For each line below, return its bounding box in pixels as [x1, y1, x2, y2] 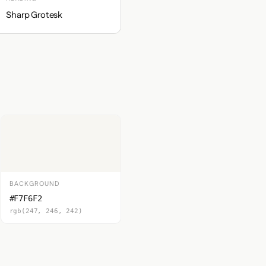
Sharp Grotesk [6, 9, 63, 21]
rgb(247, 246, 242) [9, 207, 83, 215]
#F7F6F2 [9, 194, 42, 203]
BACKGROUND [9, 179, 61, 189]
